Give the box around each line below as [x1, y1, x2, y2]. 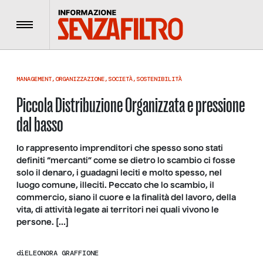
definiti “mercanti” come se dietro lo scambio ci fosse [16, 157, 235, 165]
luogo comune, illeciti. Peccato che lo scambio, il [16, 181, 214, 190]
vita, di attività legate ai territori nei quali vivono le [16, 206, 219, 214]
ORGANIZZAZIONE [55, 75, 104, 83]
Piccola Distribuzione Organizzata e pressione [16, 93, 245, 117]
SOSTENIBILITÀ [136, 75, 182, 83]
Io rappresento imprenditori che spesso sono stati [16, 144, 223, 153]
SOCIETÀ [108, 75, 133, 83]
